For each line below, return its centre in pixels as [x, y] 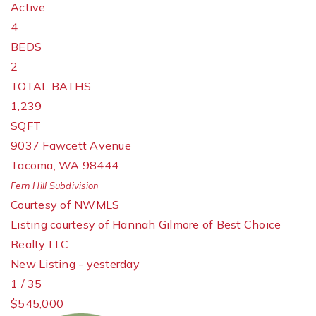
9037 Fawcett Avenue [71, 145]
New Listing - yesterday [75, 264]
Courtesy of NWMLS [65, 205]
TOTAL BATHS [51, 86]
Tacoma [32, 165]
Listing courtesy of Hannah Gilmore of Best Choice [146, 224]
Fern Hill [29, 186]
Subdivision [73, 186]
